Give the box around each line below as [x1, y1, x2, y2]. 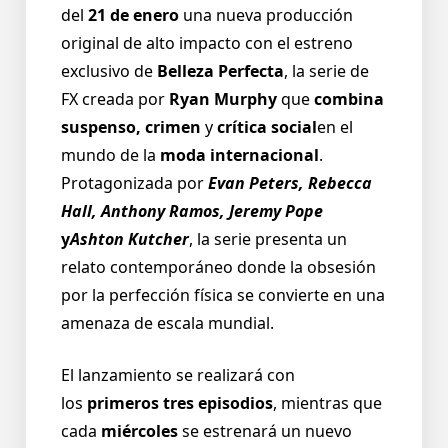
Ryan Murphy [169, 88, 277, 111]
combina [314, 88, 384, 111]
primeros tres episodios [87, 392, 273, 415]
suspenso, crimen [61, 116, 205, 139]
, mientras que [273, 392, 382, 415]
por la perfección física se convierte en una [61, 284, 385, 307]
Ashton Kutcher [70, 228, 189, 251]
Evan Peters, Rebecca [208, 172, 372, 195]
